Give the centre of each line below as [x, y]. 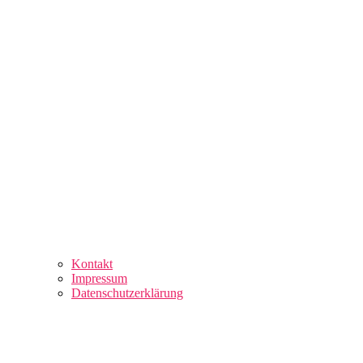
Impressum [99, 278]
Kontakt [92, 264]
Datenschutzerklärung [127, 293]
